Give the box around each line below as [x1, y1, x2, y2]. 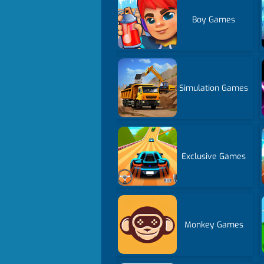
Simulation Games [179, 82, 249, 94]
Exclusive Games [181, 150, 246, 162]
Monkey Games [184, 219, 243, 230]
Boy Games [192, 14, 236, 25]
